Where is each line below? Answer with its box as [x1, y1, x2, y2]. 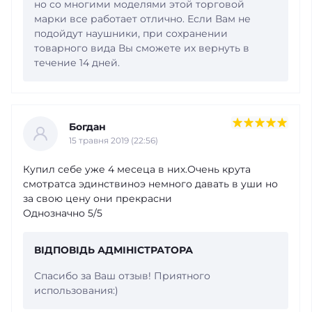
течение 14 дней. [34, 56, 120, 69]
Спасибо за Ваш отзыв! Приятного [34, 269, 210, 282]
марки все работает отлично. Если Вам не [34, 12, 251, 25]
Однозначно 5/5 [23, 206, 102, 219]
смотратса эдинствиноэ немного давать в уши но [23, 177, 278, 190]
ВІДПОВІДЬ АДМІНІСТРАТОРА [34, 243, 193, 256]
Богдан [69, 120, 106, 134]
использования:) [34, 283, 118, 297]
